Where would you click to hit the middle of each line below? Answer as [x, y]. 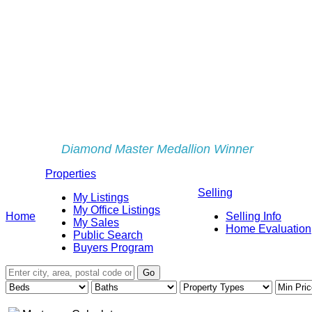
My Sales [96, 223]
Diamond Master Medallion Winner [149, 149]
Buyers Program [113, 248]
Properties [71, 174]
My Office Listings [117, 210]
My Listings [101, 197]
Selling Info [253, 216]
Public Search [108, 235]
